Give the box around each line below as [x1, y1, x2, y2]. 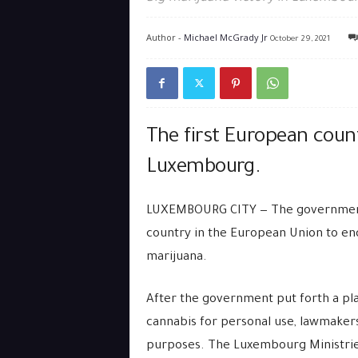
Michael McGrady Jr [183, 31, 268, 43]
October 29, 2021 [269, 35, 330, 44]
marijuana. [145, 251, 207, 265]
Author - [145, 31, 184, 43]
